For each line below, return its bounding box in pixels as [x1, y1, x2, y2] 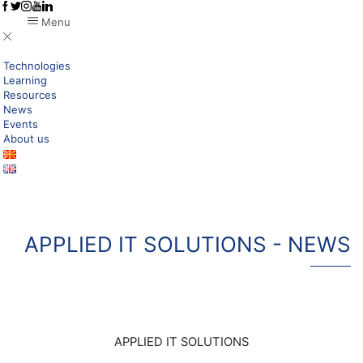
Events [3, 117, 38, 130]
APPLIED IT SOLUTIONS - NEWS [24, 232, 351, 257]
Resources [3, 88, 57, 101]
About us [3, 132, 49, 145]
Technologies [3, 59, 70, 72]
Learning [3, 74, 47, 87]
